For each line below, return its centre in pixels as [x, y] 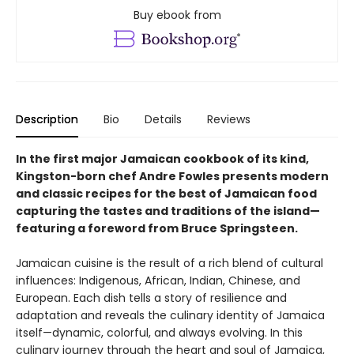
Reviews [229, 120]
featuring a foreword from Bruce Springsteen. [159, 229]
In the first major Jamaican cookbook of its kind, [162, 159]
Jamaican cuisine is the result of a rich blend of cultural [169, 264]
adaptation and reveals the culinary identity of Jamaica [170, 316]
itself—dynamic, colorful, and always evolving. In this [159, 333]
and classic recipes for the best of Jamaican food [166, 194]
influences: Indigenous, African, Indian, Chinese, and [158, 281]
